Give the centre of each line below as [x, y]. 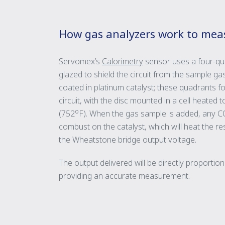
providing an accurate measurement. [124, 176]
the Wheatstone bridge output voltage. [128, 140]
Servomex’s [80, 61]
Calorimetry [123, 61]
